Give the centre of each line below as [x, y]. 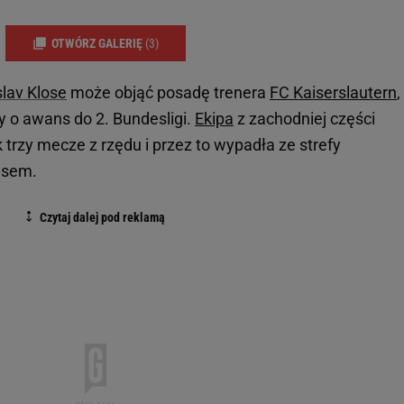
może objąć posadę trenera [168, 93]
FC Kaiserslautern [333, 93]
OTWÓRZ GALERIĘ [98, 43]
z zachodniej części [304, 119]
